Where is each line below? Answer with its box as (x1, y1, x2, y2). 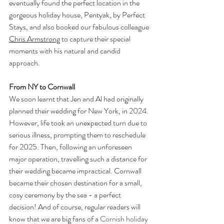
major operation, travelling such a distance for (9, 153, 148, 165)
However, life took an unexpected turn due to (9, 117, 148, 129)
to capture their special (60, 33, 132, 45)
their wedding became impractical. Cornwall (9, 165, 143, 177)
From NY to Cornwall (9, 81, 75, 93)
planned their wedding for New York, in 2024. (9, 105, 150, 117)
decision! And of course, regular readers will (9, 201, 142, 213)
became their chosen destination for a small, (9, 177, 143, 189)
